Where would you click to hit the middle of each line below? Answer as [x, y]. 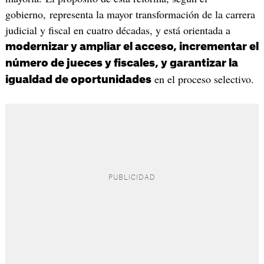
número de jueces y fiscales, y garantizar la [121, 63]
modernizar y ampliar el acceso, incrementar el [132, 47]
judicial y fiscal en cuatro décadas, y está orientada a [118, 30]
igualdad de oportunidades [78, 80]
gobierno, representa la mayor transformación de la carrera [130, 14]
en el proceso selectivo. [204, 79]
